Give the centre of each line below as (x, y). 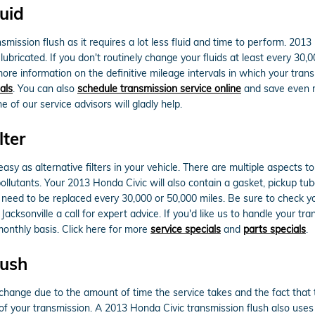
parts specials (275, 229)
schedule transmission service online (159, 88)
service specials (186, 229)
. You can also (45, 88)
